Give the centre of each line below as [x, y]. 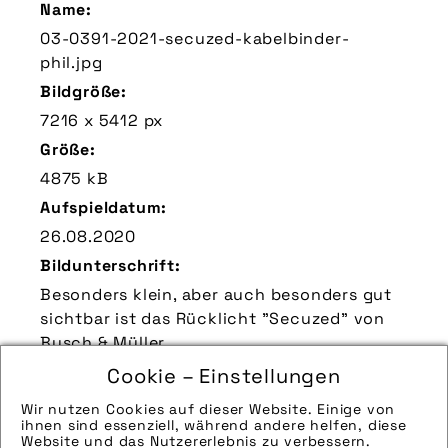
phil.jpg [71, 62]
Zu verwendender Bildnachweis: [173, 371]
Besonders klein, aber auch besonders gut [216, 294]
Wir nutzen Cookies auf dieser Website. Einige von [208, 409]
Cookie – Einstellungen [224, 376]
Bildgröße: [83, 91]
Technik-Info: [95, 429]
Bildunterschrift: [110, 265]
